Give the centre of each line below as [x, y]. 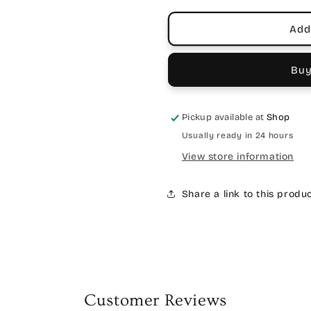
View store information [237, 157]
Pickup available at [224, 117]
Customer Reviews [155, 300]
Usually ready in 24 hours [237, 135]
